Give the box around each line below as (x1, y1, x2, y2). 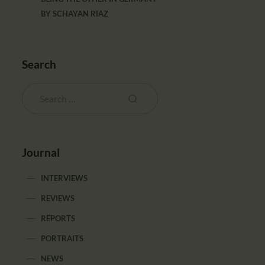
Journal (22, 146, 60, 160)
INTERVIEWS (41, 173, 88, 183)
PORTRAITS (41, 234, 84, 244)
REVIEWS (41, 193, 75, 203)
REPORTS (41, 214, 76, 224)
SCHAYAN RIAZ (53, 8, 109, 18)
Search (22, 57, 57, 71)
